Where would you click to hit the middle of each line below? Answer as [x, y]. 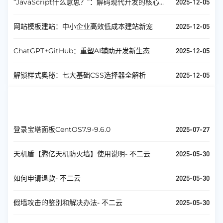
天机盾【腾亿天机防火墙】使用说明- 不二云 [82, 154]
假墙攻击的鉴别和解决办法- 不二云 [68, 203]
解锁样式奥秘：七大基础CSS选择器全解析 [80, 75]
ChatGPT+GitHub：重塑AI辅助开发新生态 [82, 51]
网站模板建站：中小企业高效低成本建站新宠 [83, 26]
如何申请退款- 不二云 [47, 178]
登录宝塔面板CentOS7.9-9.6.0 [62, 129]
